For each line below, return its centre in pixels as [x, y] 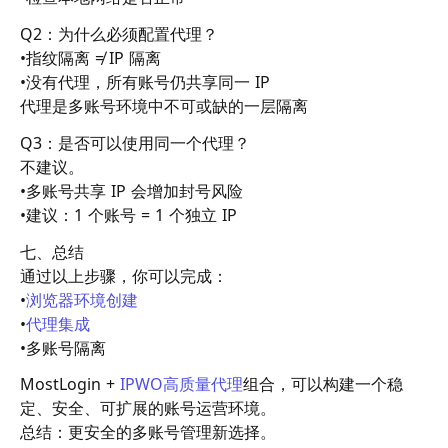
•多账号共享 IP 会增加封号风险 [131, 190]
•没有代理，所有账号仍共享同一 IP [145, 81]
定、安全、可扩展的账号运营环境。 [148, 408]
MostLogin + [70, 384]
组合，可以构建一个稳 [323, 384]
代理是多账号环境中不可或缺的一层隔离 [164, 105]
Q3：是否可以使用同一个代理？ [135, 142]
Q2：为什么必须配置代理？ [119, 33]
